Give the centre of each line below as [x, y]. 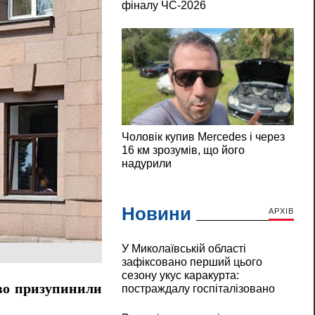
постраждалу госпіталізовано [198, 289]
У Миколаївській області [184, 249]
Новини [156, 214]
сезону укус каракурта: [180, 276]
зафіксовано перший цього [192, 262]
